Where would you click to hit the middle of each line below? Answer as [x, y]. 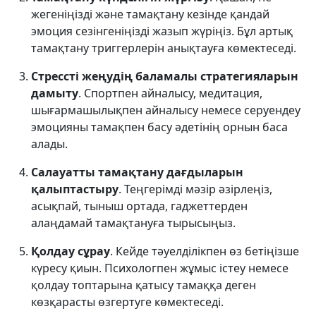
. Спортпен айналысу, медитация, [170, 93]
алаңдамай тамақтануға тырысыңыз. [133, 223]
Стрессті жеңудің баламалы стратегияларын [165, 76]
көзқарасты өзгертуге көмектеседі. [127, 302]
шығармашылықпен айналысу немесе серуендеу [166, 110]
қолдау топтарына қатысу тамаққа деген [144, 285]
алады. [49, 144]
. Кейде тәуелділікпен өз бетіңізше [205, 251]
